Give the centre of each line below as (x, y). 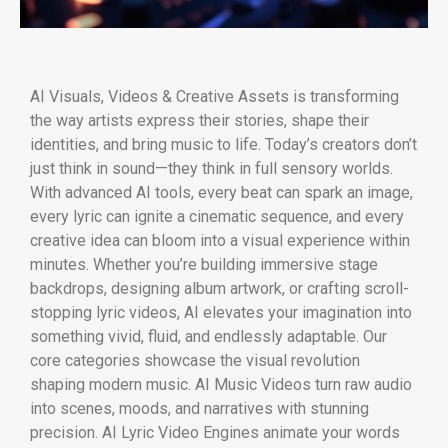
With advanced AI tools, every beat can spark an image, (221, 193)
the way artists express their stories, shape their (199, 121)
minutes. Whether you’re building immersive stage (204, 265)
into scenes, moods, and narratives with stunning (199, 409)
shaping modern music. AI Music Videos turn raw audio (221, 385)
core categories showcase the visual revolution (195, 361)
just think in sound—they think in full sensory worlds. (211, 169)
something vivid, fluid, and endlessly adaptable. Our (208, 337)
